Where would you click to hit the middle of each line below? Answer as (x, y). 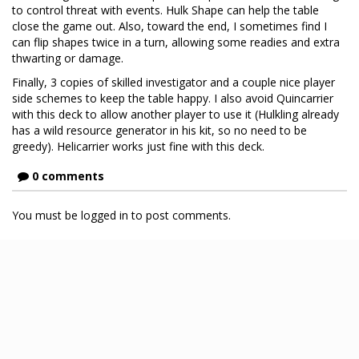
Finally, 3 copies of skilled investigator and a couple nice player (173, 82)
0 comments (67, 176)
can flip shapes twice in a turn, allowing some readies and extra (176, 42)
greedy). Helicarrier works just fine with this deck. (138, 146)
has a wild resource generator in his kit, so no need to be (159, 130)
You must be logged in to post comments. (121, 215)
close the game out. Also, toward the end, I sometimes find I (169, 26)
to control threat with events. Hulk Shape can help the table (165, 10)
